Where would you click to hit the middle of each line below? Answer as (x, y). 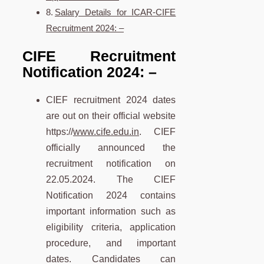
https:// (60, 131)
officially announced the (111, 147)
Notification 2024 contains (111, 195)
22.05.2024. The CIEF (111, 179)
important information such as (111, 211)
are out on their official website (111, 115)
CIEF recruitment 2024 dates (111, 100)
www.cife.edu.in (106, 131)
